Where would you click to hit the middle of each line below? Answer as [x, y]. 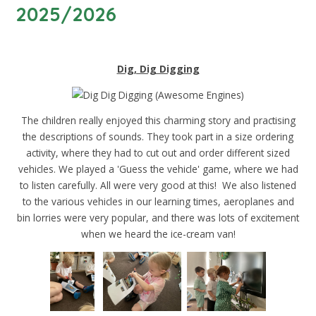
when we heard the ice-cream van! [158, 234]
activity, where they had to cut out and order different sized [158, 153]
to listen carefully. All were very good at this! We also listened [158, 186]
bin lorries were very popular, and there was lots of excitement [158, 218]
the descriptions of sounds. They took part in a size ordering [158, 137]
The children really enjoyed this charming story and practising [158, 121]
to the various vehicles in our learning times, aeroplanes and [158, 202]
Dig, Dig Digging [158, 69]
